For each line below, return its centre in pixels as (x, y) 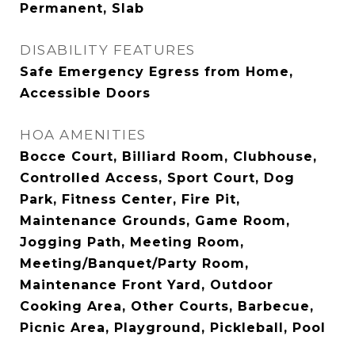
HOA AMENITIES (83, 135)
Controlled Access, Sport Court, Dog (157, 178)
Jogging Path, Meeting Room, (132, 242)
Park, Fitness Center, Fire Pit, (130, 199)
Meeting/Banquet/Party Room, (134, 263)
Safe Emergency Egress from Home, (157, 72)
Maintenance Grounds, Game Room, (155, 221)
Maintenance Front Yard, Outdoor (147, 285)
